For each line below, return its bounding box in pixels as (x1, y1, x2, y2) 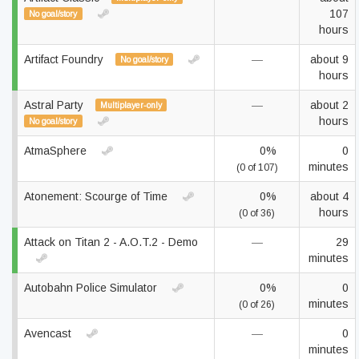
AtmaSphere (24, 144, 90, 157)
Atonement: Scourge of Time (24, 190, 171, 203)
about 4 (310, 190, 349, 203)
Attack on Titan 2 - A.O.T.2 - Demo (24, 236, 198, 248)
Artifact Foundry (24, 53, 107, 66)
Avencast (24, 327, 75, 340)
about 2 (310, 99, 349, 111)
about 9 (310, 53, 349, 66)
